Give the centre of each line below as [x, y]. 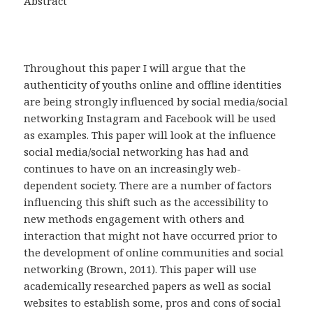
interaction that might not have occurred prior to [151, 236]
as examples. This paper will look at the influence [150, 135]
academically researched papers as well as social [148, 286]
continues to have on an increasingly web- [133, 169]
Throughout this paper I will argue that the [135, 68]
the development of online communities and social [154, 253]
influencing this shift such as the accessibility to [146, 202]
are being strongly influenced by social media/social [156, 102]
